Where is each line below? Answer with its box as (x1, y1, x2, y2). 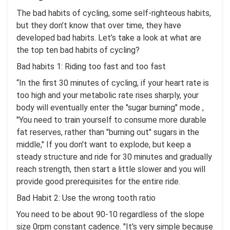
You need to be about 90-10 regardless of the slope (16, 209, 204, 220)
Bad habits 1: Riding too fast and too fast (16, 62, 166, 72)
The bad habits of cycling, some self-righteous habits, (16, 8, 211, 18)
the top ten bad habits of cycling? (16, 45, 140, 55)
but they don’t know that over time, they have (16, 21, 181, 31)
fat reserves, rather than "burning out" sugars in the (16, 127, 199, 138)
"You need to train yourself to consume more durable (16, 115, 206, 125)
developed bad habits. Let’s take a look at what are (16, 33, 201, 43)
